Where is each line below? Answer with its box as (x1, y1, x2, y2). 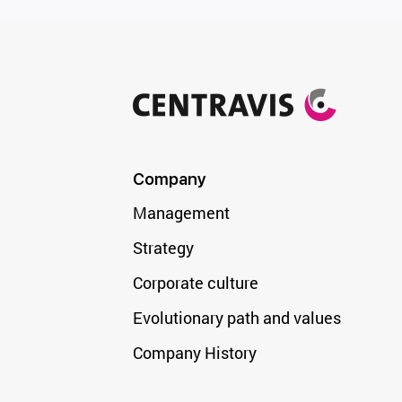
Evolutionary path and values (132, 307, 341, 328)
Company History (132, 342, 257, 363)
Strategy (132, 237, 194, 258)
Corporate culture (132, 272, 258, 293)
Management (132, 202, 230, 223)
